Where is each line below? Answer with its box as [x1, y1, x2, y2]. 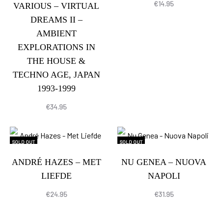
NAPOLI [147, 171, 180, 181]
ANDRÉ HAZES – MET [11, 157, 101, 167]
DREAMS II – [30, 14, 82, 25]
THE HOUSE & [27, 55, 85, 66]
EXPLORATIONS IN [17, 42, 95, 52]
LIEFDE [41, 171, 72, 181]
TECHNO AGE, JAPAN [12, 69, 100, 80]
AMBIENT [36, 28, 77, 38]
